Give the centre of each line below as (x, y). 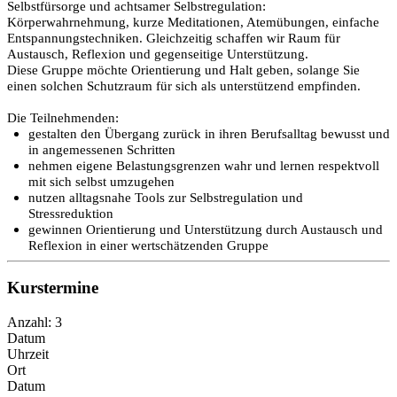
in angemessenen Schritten (102, 149)
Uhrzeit (28, 354)
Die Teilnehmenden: (63, 117)
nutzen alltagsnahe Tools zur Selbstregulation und (166, 197)
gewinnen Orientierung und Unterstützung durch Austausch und (206, 229)
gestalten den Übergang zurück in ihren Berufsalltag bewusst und (209, 133)
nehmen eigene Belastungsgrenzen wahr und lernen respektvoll (204, 165)
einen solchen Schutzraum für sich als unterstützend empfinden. (184, 86)
